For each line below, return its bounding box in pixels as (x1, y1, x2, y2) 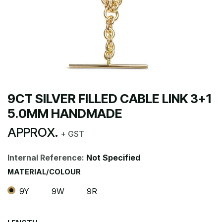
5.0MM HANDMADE (7, 106, 122, 121)
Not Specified (86, 153, 140, 163)
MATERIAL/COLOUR (7, 167, 81, 176)
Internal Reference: (7, 153, 86, 163)
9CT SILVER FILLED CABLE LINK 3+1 (7, 91, 211, 106)
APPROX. (7, 125, 61, 140)
